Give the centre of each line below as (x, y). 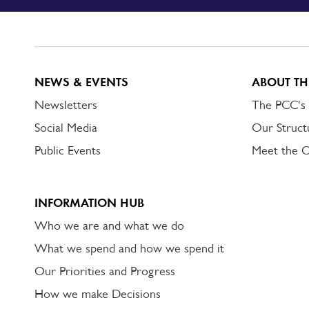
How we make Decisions (98, 294)
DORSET (51, 16)
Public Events (68, 150)
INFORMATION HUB (89, 203)
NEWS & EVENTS (81, 82)
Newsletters (66, 105)
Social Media (66, 128)
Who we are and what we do (109, 226)
